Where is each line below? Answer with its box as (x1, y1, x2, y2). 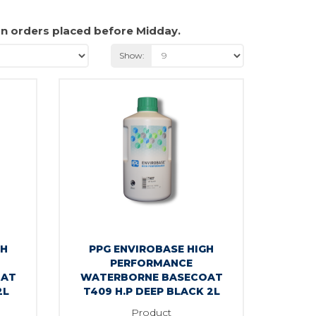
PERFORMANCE (110, 256, 193, 269)
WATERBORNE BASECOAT (80, 270, 223, 284)
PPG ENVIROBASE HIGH (89, 242, 214, 255)
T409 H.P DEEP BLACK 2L (83, 284, 220, 298)
